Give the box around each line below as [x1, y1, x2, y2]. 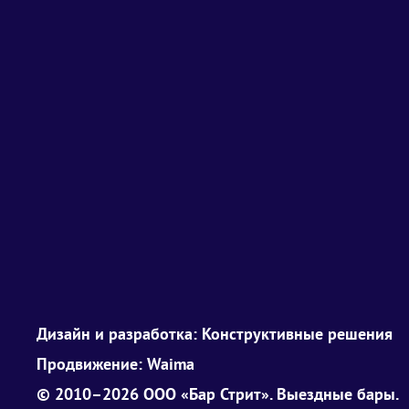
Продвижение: [37, 352, 147, 374]
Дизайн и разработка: [37, 322, 202, 344]
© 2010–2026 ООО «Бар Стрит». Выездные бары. [37, 383, 399, 404]
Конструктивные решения [202, 322, 393, 344]
